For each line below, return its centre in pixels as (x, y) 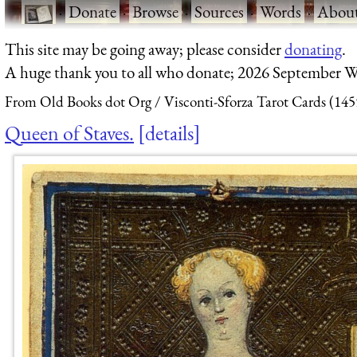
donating (313, 49)
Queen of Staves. (69, 133)
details (169, 133)
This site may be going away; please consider (145, 49)
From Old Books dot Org (78, 102)
